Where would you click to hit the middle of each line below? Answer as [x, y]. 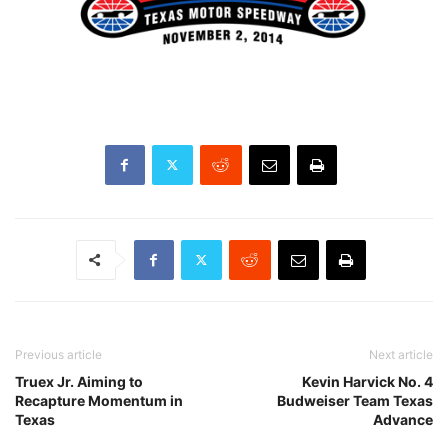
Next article [401, 354]
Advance [403, 419]
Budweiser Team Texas [355, 400]
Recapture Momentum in [99, 400]
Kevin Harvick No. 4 [367, 381]
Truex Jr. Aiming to [79, 381]
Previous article [58, 354]
